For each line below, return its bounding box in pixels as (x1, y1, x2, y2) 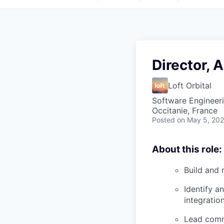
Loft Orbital (168, 80, 211, 90)
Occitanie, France (152, 105, 217, 115)
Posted (152, 115, 175, 124)
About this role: (152, 143, 222, 155)
